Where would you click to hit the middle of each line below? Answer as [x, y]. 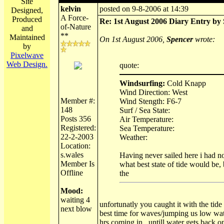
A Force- [74, 18]
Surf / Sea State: [144, 110]
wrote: [204, 39]
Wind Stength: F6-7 [150, 101]
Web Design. [27, 64]
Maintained [27, 37]
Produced [27, 19]
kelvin [70, 9]
